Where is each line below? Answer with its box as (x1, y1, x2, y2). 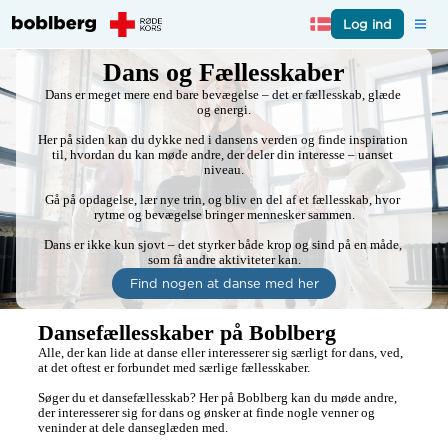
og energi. (197, 103, 251, 118)
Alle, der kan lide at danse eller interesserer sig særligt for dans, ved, (38, 345, 404, 360)
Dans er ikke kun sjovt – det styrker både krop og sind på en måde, (43, 238, 402, 253)
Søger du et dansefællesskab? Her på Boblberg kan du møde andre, (38, 390, 398, 405)
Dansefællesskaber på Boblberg (38, 319, 337, 345)
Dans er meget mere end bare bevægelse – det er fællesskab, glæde (44, 88, 401, 103)
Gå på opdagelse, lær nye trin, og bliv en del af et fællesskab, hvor (45, 193, 400, 208)
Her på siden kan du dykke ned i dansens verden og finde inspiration (38, 133, 409, 148)
